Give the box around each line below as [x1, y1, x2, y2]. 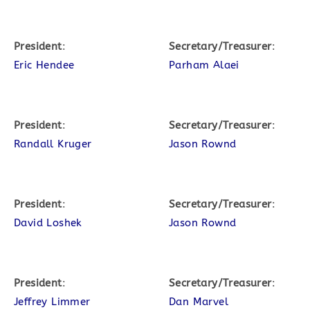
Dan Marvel [169, 295, 228, 308]
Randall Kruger [14, 138, 92, 150]
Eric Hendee [14, 59, 75, 71]
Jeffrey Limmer [14, 295, 91, 308]
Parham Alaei [169, 59, 239, 71]
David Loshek [14, 217, 82, 229]
